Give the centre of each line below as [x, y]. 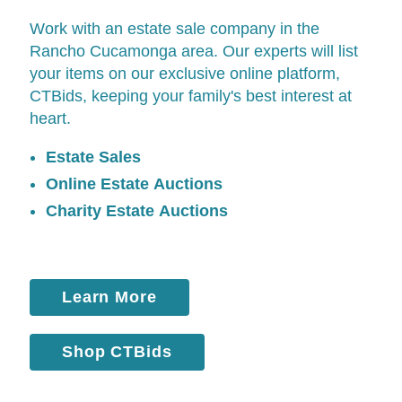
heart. [50, 118]
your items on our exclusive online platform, [184, 73]
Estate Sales [93, 157]
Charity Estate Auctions [136, 210]
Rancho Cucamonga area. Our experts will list [193, 51]
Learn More [109, 297]
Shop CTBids [117, 351]
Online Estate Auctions [134, 184]
